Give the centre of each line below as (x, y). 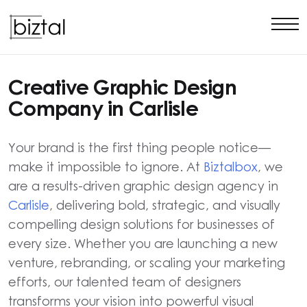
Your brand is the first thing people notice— (139, 147)
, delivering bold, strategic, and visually (165, 205)
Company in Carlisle (103, 110)
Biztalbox (231, 167)
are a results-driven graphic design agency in (143, 186)
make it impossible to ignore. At (106, 167)
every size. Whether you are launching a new (143, 243)
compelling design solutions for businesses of (142, 224)
